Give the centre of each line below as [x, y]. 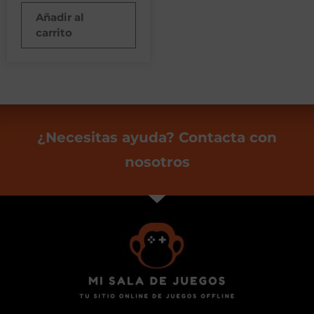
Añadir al [60, 17]
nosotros [157, 162]
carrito [54, 32]
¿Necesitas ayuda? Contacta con [157, 137]
